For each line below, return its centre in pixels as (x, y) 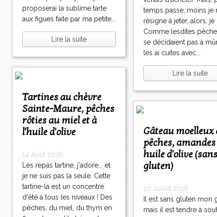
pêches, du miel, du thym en (67, 208)
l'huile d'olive (49, 132)
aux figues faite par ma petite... (69, 19)
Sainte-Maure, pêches (68, 109)
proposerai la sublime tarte (64, 8)
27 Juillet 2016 (166, 189)
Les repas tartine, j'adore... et (66, 165)
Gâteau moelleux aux (147, 132)
